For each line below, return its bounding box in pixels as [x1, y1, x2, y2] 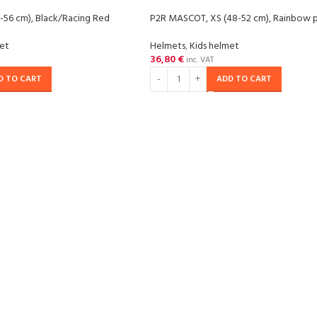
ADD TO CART [217, 72, 272, 86]
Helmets [150, 38, 185, 54]
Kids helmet [190, 38, 239, 54]
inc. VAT [184, 54, 214, 67]
